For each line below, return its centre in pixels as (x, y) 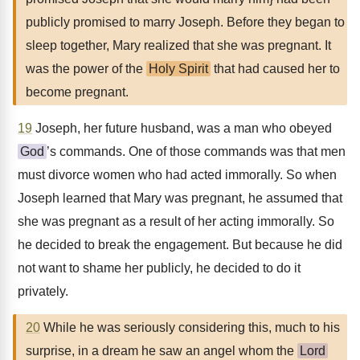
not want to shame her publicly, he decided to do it (159, 268)
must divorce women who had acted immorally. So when (177, 175)
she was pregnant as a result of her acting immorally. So (176, 221)
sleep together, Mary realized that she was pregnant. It (178, 45)
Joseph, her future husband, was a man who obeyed (182, 128)
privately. (43, 291)
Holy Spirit (178, 69)
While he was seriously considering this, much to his (190, 327)
